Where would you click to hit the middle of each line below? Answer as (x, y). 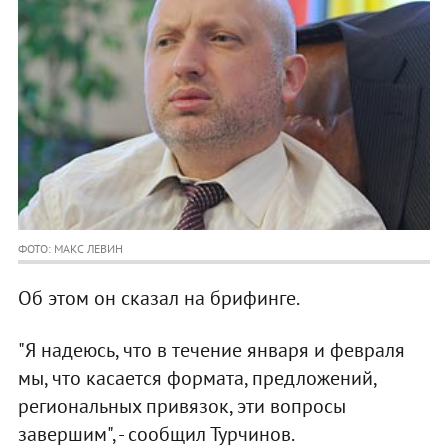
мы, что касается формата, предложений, (196, 378)
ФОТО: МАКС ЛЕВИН (70, 249)
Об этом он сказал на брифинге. (158, 298)
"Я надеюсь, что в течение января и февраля (211, 350)
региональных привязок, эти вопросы (181, 406)
